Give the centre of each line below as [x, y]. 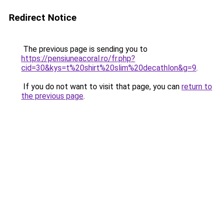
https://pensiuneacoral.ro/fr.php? [78, 58]
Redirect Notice [43, 18]
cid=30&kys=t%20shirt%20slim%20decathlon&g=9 [109, 68]
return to [197, 87]
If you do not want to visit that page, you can [101, 87]
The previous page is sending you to [84, 49]
